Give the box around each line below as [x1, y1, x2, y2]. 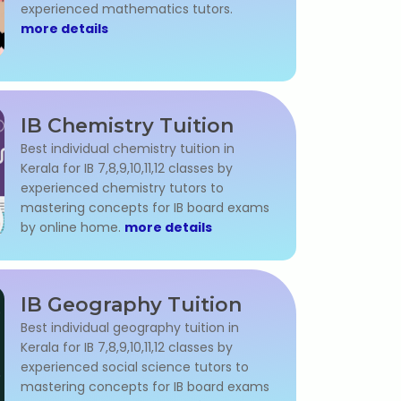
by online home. [21, 218, 124, 236]
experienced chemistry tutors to [21, 179, 224, 197]
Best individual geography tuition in [21, 319, 239, 337]
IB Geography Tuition [21, 293, 242, 317]
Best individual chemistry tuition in [21, 140, 235, 158]
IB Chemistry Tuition [21, 114, 234, 138]
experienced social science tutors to [21, 358, 249, 376]
